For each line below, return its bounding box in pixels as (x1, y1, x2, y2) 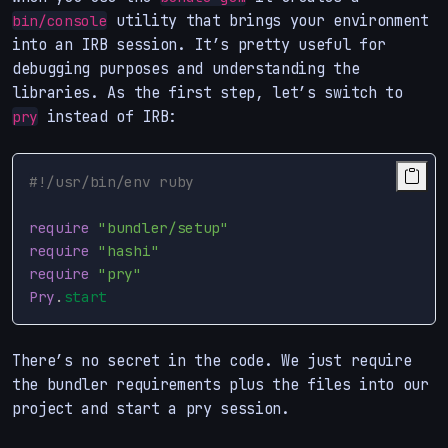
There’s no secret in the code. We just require (12, 349, 412, 371)
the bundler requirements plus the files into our (12, 373, 429, 395)
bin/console (12, 10, 108, 30)
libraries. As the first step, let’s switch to (12, 81, 403, 103)
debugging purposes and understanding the (12, 57, 360, 79)
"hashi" (98, 240, 160, 260)
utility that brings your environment (107, 9, 429, 31)
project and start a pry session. (12, 397, 290, 419)
